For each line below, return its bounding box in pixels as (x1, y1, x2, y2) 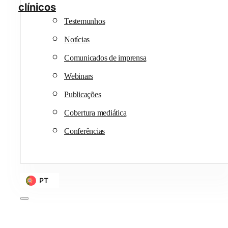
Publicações (64, 90, 101, 99)
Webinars (64, 71, 93, 80)
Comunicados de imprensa (64, 53, 147, 62)
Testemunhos (64, 16, 105, 25)
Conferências (64, 126, 105, 135)
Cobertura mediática (64, 108, 127, 117)
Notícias (64, 35, 90, 44)
